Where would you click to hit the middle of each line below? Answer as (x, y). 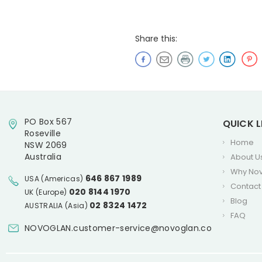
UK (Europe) (47, 192)
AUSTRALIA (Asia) (57, 205)
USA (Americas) (55, 178)
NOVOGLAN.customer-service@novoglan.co (118, 228)
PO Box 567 (49, 121)
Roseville (43, 133)
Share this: (156, 38)
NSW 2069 (46, 145)
